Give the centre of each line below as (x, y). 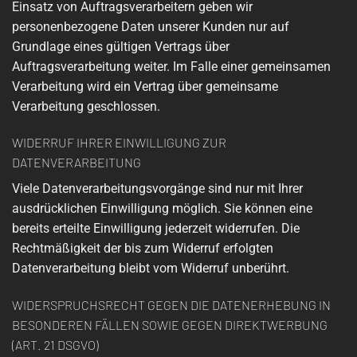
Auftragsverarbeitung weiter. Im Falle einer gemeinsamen (171, 66)
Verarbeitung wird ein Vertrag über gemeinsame (145, 86)
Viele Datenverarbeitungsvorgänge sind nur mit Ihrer (157, 189)
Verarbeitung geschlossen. (86, 106)
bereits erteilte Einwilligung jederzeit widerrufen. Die (156, 229)
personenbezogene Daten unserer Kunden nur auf (151, 26)
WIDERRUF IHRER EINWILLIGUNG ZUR (119, 143)
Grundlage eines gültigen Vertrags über (121, 46)
